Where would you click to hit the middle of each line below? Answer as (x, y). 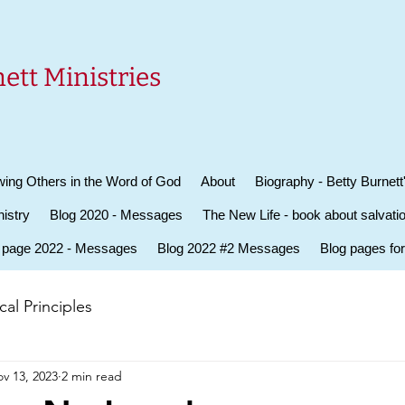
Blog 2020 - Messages (116, 215)
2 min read (92, 376)
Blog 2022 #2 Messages (229, 248)
